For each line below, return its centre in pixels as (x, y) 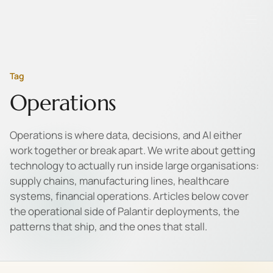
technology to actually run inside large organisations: (134, 165)
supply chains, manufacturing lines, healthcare (119, 181)
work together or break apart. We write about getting (133, 150)
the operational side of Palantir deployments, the (125, 211)
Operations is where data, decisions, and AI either (126, 135)
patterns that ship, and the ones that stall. (108, 226)
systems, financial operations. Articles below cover (129, 196)
